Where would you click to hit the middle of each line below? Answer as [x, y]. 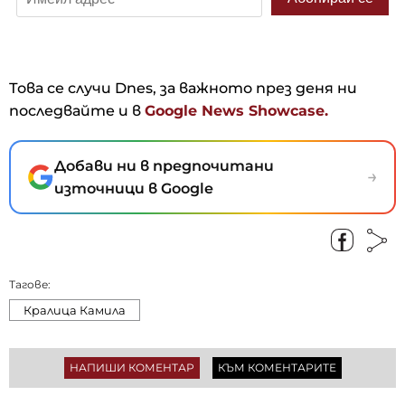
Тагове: [30, 284]
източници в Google [134, 188]
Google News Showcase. [236, 110]
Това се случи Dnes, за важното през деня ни [183, 88]
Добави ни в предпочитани [164, 165]
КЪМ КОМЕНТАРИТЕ [277, 367]
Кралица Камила [75, 310]
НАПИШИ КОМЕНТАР [132, 367]
